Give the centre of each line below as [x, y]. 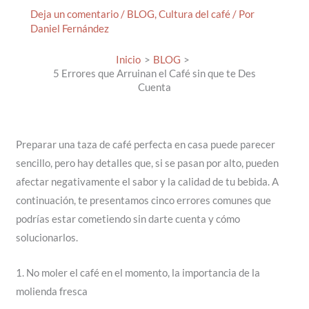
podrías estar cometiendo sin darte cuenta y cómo [128, 219]
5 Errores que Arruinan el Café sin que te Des [154, 74]
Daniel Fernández [69, 29]
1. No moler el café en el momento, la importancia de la [138, 272]
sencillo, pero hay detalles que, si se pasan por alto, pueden [147, 163]
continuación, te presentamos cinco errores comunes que [143, 201]
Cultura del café [194, 14]
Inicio [129, 60]
